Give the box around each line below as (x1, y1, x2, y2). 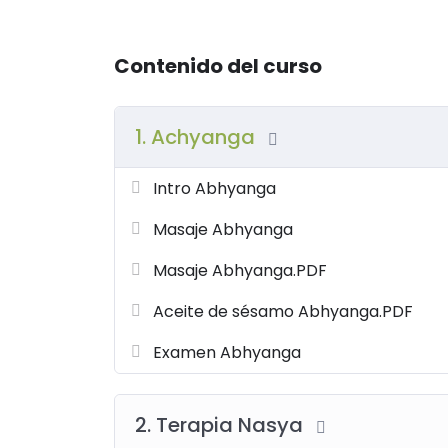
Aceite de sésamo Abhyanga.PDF (153, 300, 413, 323)
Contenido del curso (114, 52, 322, 80)
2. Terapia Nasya (135, 411, 308, 439)
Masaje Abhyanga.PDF (153, 259, 327, 282)
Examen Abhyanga (153, 341, 301, 364)
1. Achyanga (135, 123, 260, 151)
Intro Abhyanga (153, 177, 276, 200)
